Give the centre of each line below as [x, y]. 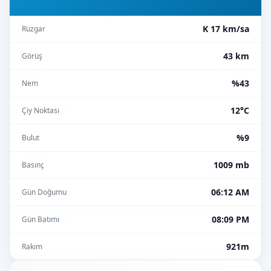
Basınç [33, 165]
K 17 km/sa [226, 29]
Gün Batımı [41, 219]
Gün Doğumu [44, 192]
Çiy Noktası [41, 110]
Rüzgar [34, 29]
